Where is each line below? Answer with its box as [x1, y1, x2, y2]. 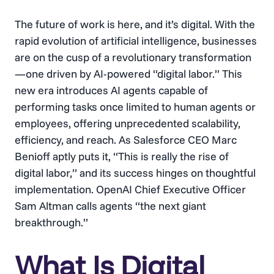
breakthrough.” [15, 215, 91, 230]
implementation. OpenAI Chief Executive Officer [15, 182, 246, 197]
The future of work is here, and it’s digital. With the [15, 17, 255, 32]
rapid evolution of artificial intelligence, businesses [15, 34, 257, 48]
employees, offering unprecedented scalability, [15, 116, 240, 131]
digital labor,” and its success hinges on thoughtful [15, 166, 256, 180]
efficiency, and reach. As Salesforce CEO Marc [15, 133, 237, 147]
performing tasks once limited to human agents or [15, 100, 256, 114]
